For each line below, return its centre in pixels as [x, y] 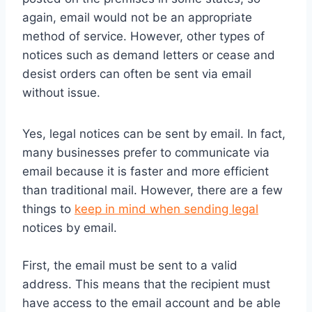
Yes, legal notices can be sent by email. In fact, [154, 134]
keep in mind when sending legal [166, 209]
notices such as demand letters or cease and [149, 55]
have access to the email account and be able [151, 303]
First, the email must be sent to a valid [130, 266]
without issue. [61, 93]
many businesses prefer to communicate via [146, 153]
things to [48, 209]
